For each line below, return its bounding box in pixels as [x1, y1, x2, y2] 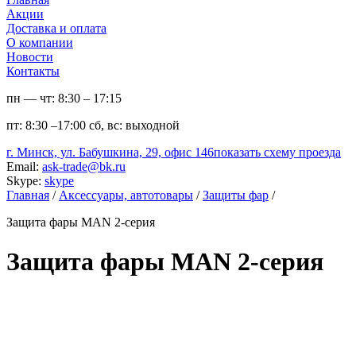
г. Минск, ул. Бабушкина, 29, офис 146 [6, 145, 214, 160]
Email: [6, 160, 39, 174]
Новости [6, 50, 53, 64]
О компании [6, 36, 73, 50]
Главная [6, 188, 49, 203]
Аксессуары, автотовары [59, 188, 193, 203]
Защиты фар [203, 188, 269, 203]
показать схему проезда [214, 145, 341, 160]
